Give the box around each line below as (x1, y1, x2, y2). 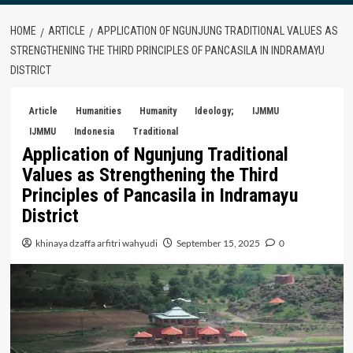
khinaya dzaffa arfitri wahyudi (35, 236, 158, 249)
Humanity (139, 105, 176, 117)
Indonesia (73, 125, 114, 137)
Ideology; (194, 105, 234, 117)
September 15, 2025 (176, 236, 260, 249)
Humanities (75, 105, 121, 117)
